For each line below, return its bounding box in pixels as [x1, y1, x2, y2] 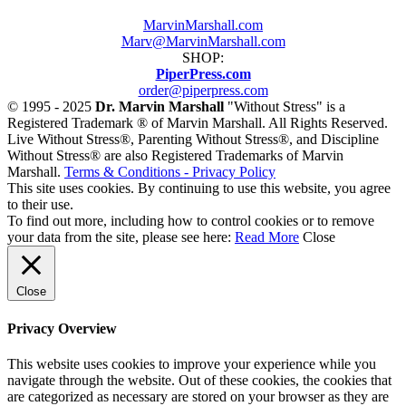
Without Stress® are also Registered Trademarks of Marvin [7, 148, 343, 164]
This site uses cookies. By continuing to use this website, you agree [7, 180, 391, 197]
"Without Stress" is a [224, 99, 345, 115]
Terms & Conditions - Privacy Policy [64, 164, 275, 180]
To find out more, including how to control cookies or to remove [7, 213, 374, 229]
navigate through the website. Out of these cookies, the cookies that [7, 372, 391, 388]
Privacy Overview [7, 320, 117, 336]
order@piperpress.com [138, 82, 268, 99]
